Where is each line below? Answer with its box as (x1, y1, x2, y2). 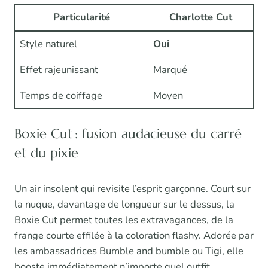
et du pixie (14, 144, 78, 161)
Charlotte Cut (169, 10, 232, 24)
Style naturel (20, 36, 78, 51)
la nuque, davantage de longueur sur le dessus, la (14, 197, 234, 211)
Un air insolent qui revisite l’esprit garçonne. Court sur (14, 181, 251, 196)
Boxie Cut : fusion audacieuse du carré (14, 124, 242, 142)
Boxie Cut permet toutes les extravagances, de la (14, 212, 233, 227)
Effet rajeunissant (20, 62, 99, 77)
